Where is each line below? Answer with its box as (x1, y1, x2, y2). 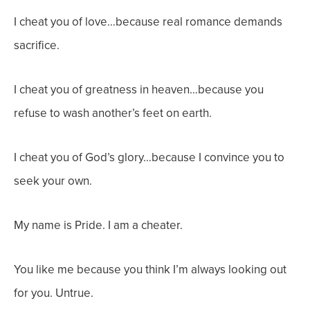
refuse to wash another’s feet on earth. (14, 104, 212, 122)
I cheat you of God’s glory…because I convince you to (14, 149, 284, 166)
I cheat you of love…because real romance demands (14, 13, 282, 30)
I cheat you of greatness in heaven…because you (14, 81, 264, 98)
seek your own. (14, 172, 92, 190)
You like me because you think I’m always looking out (14, 261, 286, 278)
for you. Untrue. (14, 284, 93, 302)
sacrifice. (14, 37, 60, 54)
